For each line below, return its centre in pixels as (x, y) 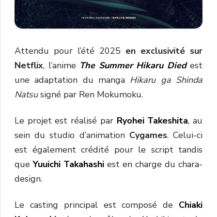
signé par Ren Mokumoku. (92, 94)
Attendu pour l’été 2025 (70, 51)
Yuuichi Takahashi (69, 164)
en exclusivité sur (164, 51)
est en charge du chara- (153, 164)
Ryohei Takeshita (152, 121)
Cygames (148, 135)
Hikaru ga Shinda (166, 80)
